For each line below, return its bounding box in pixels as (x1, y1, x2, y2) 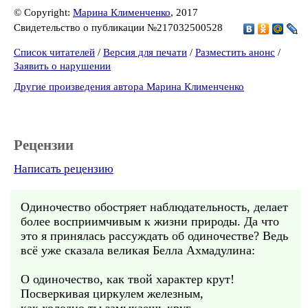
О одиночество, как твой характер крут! (21, 272, 234, 286)
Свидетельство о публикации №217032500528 (14, 21, 225, 33)
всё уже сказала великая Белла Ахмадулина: (21, 243, 255, 257)
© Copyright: (14, 7, 73, 18)
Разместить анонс (195, 47, 275, 58)
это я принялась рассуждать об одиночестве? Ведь (21, 229, 288, 243)
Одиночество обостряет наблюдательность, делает (21, 200, 288, 214)
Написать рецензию (14, 162, 113, 175)
